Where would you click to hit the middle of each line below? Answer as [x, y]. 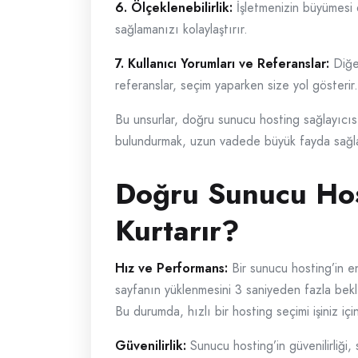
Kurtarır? [177, 231]
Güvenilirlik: [151, 346]
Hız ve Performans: [171, 268]
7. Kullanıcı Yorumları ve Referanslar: [222, 64]
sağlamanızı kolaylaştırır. [181, 29]
